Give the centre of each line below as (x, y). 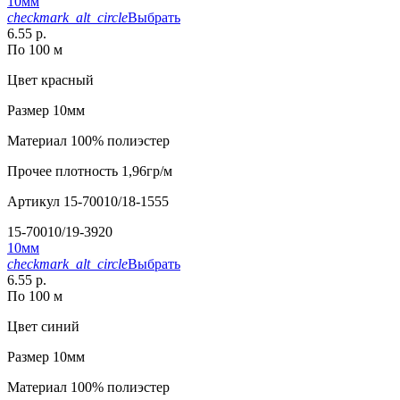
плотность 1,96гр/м (112, 171)
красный (66, 80)
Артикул (33, 202)
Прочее (29, 171)
